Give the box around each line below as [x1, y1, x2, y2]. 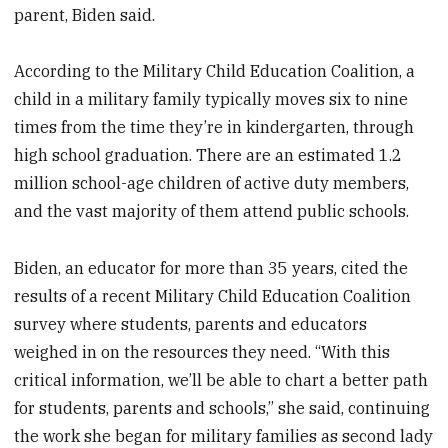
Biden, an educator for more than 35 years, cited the [14, 258, 409, 279]
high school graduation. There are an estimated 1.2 [14, 145, 403, 166]
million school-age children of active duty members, [14, 173, 410, 194]
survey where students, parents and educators [14, 314, 368, 335]
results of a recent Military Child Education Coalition [14, 286, 412, 307]
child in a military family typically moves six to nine [14, 89, 409, 110]
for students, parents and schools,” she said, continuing [14, 398, 431, 419]
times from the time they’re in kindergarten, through [14, 117, 415, 138]
